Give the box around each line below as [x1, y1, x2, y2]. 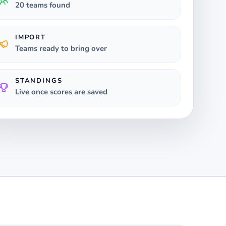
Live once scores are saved [15, 86, 107, 97]
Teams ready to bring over [15, 43, 107, 53]
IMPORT [15, 32, 46, 42]
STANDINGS [15, 76, 63, 85]
